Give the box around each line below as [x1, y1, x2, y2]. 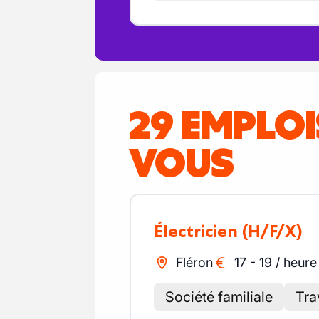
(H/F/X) [242, 221, 303, 241]
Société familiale [165, 288, 273, 305]
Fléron [175, 255, 213, 270]
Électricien [163, 221, 238, 241]
